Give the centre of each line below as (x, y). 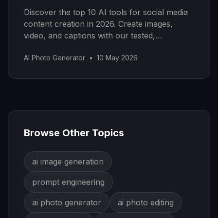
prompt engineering (68, 182)
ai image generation (68, 162)
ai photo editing (146, 202)
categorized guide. (57, 47)
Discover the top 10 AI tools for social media (106, 12)
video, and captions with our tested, (90, 36)
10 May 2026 (117, 58)
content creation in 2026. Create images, (98, 24)
